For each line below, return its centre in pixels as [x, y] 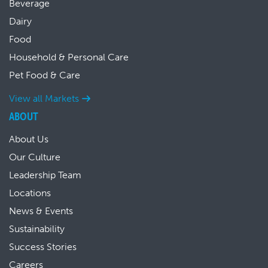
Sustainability [37, 229]
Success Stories [43, 247]
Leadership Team [45, 175]
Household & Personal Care [69, 57]
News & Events [41, 211]
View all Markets [44, 98]
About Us [29, 139]
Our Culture [35, 157]
